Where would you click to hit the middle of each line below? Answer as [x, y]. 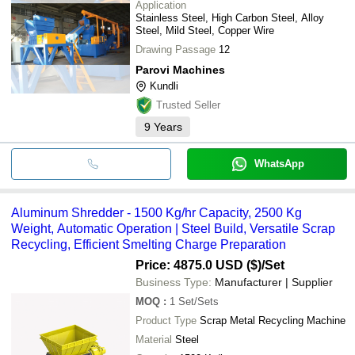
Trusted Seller [188, 105]
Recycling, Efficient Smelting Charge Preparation [149, 244]
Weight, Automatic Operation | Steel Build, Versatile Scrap [173, 228]
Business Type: [174, 282]
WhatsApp [279, 163]
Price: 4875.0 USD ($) [198, 265]
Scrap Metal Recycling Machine [273, 320]
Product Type [166, 320]
